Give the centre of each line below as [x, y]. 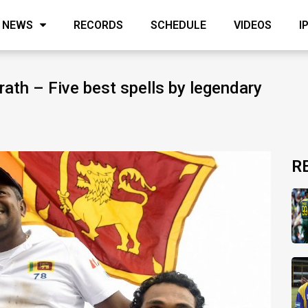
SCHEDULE [178, 25]
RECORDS [98, 25]
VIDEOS [253, 25]
